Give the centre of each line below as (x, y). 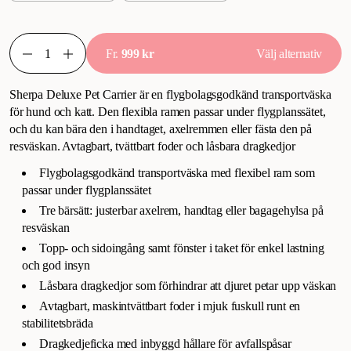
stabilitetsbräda (58, 323)
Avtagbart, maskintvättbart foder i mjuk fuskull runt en (170, 306)
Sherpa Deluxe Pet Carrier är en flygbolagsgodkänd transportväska (170, 94)
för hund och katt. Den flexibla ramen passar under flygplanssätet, (168, 112)
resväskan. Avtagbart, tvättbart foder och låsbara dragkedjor (152, 146)
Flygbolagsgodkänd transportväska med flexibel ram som (177, 173)
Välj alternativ (289, 53)
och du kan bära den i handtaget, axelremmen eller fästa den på (161, 129)
